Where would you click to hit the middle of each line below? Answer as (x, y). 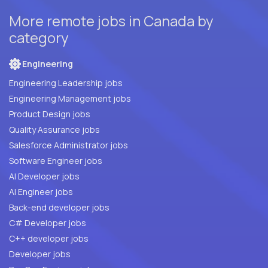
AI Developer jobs (44, 176)
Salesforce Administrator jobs (68, 145)
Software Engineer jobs (56, 161)
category (39, 38)
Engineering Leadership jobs (66, 83)
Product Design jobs (50, 114)
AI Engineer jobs (41, 192)
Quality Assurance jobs (91, 130)
